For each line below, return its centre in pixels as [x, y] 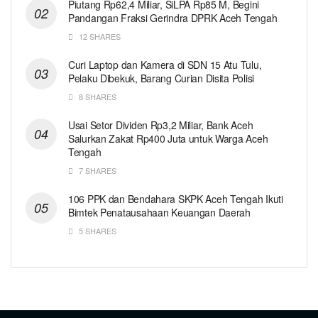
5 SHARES [97, 230]
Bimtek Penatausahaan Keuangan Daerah [159, 212]
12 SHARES [99, 36]
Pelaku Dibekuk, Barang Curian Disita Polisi [163, 78]
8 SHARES [97, 96]
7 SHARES [97, 170]
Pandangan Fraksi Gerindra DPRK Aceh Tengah [174, 17]
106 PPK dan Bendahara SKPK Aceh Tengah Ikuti [176, 198]
